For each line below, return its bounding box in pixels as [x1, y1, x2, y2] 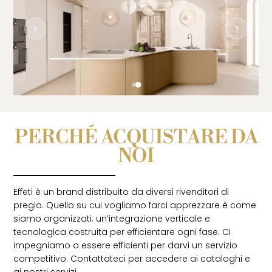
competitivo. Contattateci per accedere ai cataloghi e [13, 252, 251, 265]
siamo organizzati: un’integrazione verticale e [13, 212, 211, 225]
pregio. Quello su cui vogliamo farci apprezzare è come [13, 199, 257, 211]
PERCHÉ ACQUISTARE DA [14, 125, 258, 149]
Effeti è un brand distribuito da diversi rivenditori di [13, 185, 229, 198]
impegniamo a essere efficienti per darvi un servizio [13, 239, 238, 251]
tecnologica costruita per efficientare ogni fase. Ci [13, 225, 231, 238]
